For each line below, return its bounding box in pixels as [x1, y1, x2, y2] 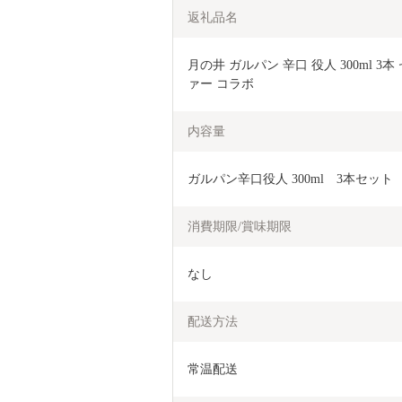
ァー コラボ [188, 76, 254, 91]
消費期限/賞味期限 [188, 219, 292, 233]
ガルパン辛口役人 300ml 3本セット [188, 171, 393, 186]
